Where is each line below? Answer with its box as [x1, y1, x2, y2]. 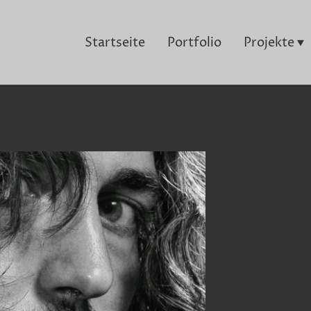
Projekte [243, 33, 294, 51]
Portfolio [167, 33, 221, 51]
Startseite [84, 33, 145, 51]
